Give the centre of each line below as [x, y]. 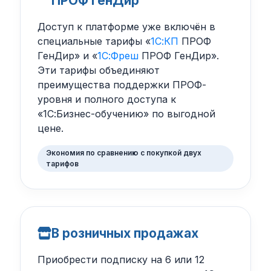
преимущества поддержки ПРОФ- [122, 85]
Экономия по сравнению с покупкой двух [124, 153]
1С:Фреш [118, 56]
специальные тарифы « [94, 41]
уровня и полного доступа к [106, 100]
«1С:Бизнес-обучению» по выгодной [126, 114]
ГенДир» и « [67, 56]
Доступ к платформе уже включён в [126, 27]
